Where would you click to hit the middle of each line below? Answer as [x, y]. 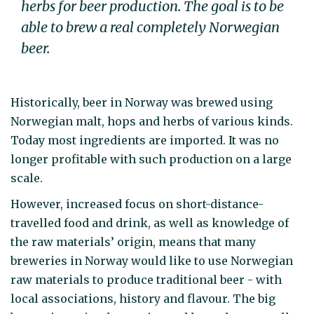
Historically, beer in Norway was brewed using [142, 103]
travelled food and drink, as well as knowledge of [150, 223]
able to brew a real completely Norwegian [150, 27]
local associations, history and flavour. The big [143, 298]
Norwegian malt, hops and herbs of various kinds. [152, 122]
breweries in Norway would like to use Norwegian [152, 260]
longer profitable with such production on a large [151, 159]
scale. [27, 178]
